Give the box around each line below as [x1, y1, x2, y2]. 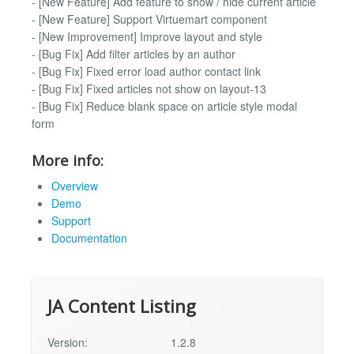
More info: [32, 149, 104, 170]
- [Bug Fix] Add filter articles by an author [32, 46, 235, 62]
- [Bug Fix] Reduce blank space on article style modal [32, 98, 297, 115]
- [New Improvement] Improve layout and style [32, 28, 262, 45]
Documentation [51, 230, 127, 247]
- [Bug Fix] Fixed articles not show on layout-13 [32, 81, 266, 97]
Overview [51, 178, 98, 194]
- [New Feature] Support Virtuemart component [32, 11, 267, 28]
